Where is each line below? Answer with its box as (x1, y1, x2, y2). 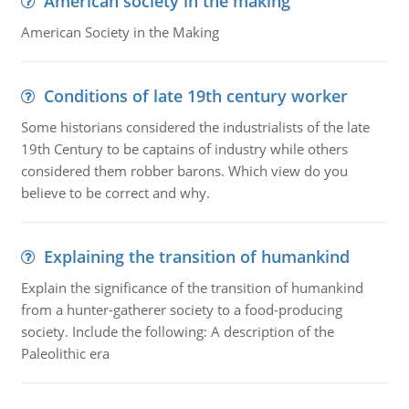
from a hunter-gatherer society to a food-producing (20, 300, 342, 319)
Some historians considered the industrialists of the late (20, 118, 370, 136)
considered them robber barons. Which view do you (20, 162, 348, 180)
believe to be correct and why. (20, 184, 210, 202)
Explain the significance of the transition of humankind (20, 278, 363, 297)
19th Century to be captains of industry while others (20, 140, 348, 158)
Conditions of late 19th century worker (43, 85, 348, 107)
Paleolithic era (20, 344, 110, 362)
